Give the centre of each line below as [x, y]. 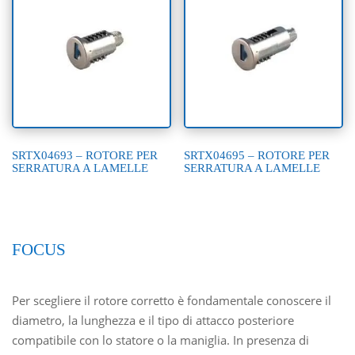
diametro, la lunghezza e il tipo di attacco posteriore [153, 320]
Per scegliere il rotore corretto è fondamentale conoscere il [172, 300]
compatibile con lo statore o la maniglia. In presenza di [161, 340]
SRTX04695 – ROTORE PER [257, 156]
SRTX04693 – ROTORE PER [85, 156]
